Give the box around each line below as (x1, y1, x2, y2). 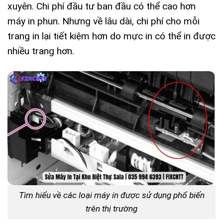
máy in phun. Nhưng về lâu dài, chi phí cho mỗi (7, 15, 200, 27)
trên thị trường (86, 204, 137, 214)
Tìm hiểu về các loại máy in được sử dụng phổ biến (18, 190, 205, 201)
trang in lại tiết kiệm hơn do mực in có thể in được (7, 30, 216, 42)
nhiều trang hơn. (7, 45, 74, 57)
